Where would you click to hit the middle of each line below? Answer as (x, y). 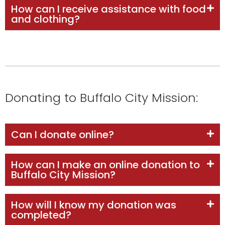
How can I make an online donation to (105, 164)
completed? (41, 215)
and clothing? (45, 19)
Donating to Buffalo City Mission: (101, 97)
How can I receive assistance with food (108, 9)
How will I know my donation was (94, 205)
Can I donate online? (63, 134)
